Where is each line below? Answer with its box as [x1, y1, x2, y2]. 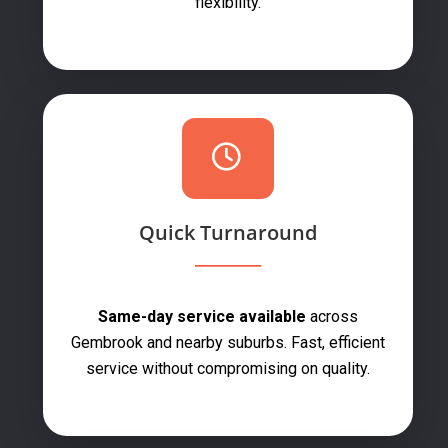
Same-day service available [98, 307, 306, 326]
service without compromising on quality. [86, 359, 370, 378]
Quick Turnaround [139, 219, 317, 246]
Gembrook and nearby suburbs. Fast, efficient [71, 333, 385, 352]
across [306, 307, 358, 326]
